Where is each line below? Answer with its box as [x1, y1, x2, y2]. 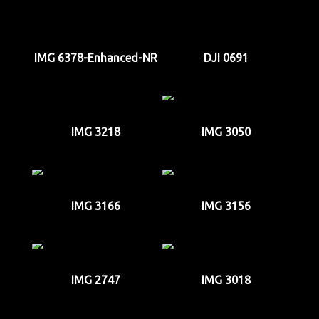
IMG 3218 [71, 125, 120, 138]
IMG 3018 [202, 273, 251, 287]
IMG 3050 [202, 125, 251, 138]
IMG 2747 [71, 273, 120, 287]
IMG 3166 [71, 199, 120, 213]
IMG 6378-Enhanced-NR [34, 51, 157, 64]
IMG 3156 [202, 199, 251, 213]
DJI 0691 [204, 51, 249, 64]
